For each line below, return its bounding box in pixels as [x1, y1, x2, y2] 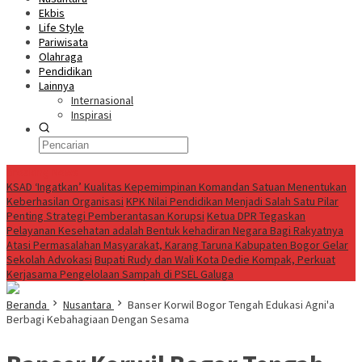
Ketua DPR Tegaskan [207, 208, 305, 223]
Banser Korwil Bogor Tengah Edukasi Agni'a [128, 297, 335, 312]
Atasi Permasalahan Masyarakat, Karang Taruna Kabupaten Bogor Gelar [6, 238, 348, 252]
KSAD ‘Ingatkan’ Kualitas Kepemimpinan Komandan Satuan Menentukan [6, 179, 347, 194]
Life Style [39, 20, 84, 35]
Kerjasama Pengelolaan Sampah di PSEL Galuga [6, 267, 234, 281]
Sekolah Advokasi [6, 252, 92, 267]
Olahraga [39, 49, 82, 64]
